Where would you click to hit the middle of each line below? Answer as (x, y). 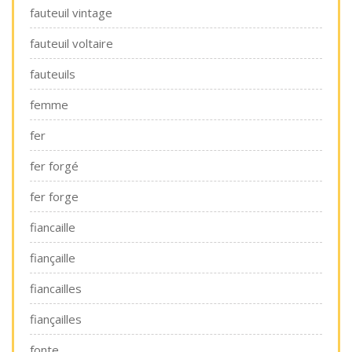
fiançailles (56, 319)
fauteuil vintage (71, 13)
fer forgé (54, 166)
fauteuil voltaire (71, 43)
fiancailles (56, 288)
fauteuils (53, 74)
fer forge (54, 196)
